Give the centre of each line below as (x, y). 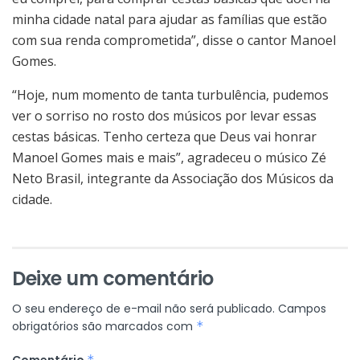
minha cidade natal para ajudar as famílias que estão (170, 19)
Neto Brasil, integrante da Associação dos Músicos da (173, 178)
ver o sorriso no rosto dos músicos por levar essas (164, 115)
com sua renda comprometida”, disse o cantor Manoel (174, 40)
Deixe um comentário (113, 278)
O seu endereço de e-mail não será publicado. (143, 308)
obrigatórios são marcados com (104, 326)
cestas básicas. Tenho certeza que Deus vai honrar (164, 136)
